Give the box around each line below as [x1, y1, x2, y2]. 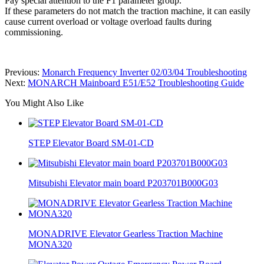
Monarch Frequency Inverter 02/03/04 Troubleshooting [42, 67, 247, 77]
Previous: [5, 67, 42, 77]
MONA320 [28, 239, 72, 249]
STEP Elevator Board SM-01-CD [28, 137, 154, 148]
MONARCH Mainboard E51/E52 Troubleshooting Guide [28, 77, 244, 88]
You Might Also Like [5, 97, 84, 108]
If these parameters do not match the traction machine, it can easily [5, 5, 250, 16]
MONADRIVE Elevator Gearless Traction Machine [28, 228, 223, 239]
